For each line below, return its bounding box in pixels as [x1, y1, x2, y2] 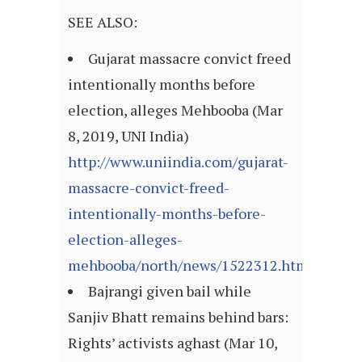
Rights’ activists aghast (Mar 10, [68, 333, 277, 353]
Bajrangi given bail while [88, 281, 251, 301]
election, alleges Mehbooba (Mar [68, 100, 283, 120]
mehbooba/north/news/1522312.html [68, 255, 314, 276]
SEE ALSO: [68, 12, 137, 32]
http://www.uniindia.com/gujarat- [68, 152, 288, 172]
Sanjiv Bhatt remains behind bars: [68, 307, 288, 327]
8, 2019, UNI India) [68, 126, 189, 146]
